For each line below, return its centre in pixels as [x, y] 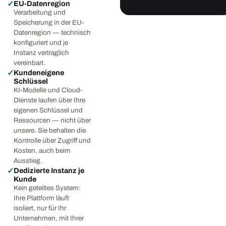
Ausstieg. [28, 161]
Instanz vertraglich [41, 53]
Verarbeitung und [40, 12]
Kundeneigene [39, 73]
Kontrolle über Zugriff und [52, 140]
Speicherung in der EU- [49, 22]
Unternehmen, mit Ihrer [49, 218]
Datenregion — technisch [52, 33]
